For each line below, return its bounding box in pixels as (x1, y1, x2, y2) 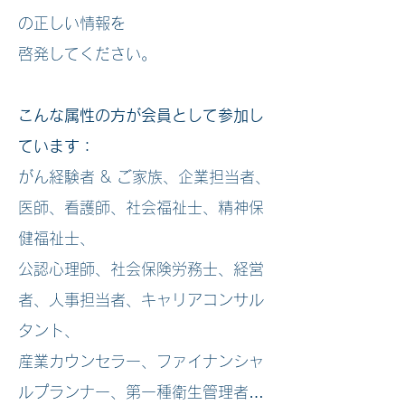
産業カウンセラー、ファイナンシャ (18, 353, 264, 369)
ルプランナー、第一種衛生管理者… (18, 384, 264, 400)
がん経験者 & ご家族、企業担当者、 (18, 169, 270, 184)
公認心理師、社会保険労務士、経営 (18, 261, 264, 277)
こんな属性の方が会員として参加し (18, 108, 264, 123)
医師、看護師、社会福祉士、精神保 (18, 200, 264, 215)
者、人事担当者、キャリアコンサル (18, 292, 264, 307)
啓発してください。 (18, 46, 161, 61)
